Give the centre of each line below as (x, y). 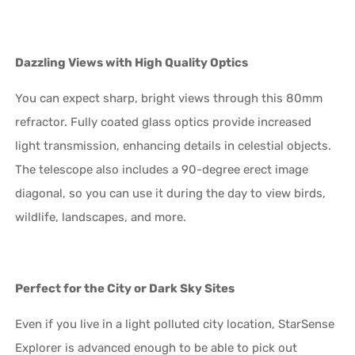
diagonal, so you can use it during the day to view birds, (171, 193)
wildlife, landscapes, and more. (101, 217)
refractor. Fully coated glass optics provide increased (164, 122)
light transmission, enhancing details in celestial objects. (174, 145)
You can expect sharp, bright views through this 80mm (169, 98)
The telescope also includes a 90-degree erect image (162, 169)
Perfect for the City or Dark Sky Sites (125, 288)
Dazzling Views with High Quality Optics (132, 62)
